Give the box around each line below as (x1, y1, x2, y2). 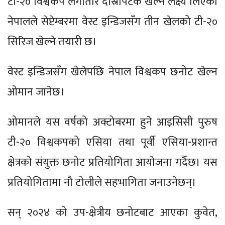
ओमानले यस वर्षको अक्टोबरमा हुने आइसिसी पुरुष (8, 113, 217, 132)
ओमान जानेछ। (8, 82, 67, 101)
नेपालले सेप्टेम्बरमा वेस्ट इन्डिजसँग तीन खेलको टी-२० (8, 12, 217, 31)
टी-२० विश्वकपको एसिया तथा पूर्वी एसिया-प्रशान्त (8, 133, 217, 152)
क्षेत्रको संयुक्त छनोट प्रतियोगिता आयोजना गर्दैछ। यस (8, 153, 217, 172)
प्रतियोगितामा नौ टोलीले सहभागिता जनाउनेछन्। (8, 173, 196, 192)
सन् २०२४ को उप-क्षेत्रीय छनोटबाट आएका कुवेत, (8, 203, 217, 222)
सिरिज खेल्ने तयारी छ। (8, 32, 97, 51)
